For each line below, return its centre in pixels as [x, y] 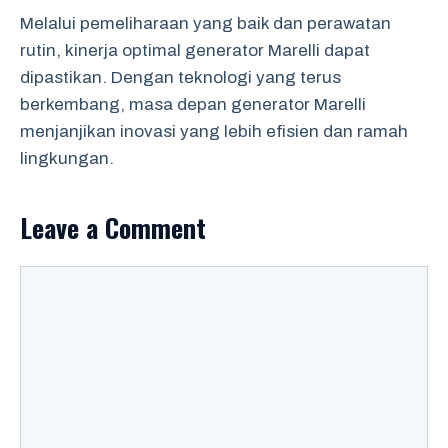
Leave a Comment [113, 227]
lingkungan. [67, 158]
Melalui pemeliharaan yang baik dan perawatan [205, 23]
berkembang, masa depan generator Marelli [193, 104]
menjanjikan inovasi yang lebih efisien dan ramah [214, 131]
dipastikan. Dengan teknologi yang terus [180, 77]
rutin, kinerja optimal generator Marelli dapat [195, 50]
